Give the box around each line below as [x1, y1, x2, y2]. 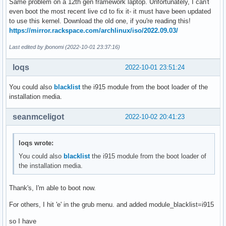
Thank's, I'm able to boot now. [9, 184, 96, 192]
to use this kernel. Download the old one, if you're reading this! [9, 17, 191, 25]
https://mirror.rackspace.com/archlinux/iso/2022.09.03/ [9, 26, 178, 34]
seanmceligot [13, 112, 64, 121]
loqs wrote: [19, 139, 54, 147]
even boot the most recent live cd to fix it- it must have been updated [9, 7, 211, 15]
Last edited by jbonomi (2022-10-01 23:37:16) [9, 43, 120, 50]
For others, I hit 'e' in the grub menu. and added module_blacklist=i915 [9, 201, 214, 209]
